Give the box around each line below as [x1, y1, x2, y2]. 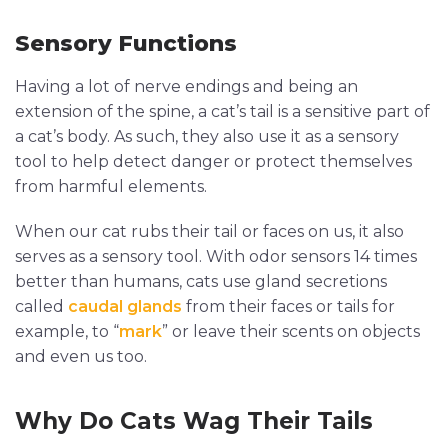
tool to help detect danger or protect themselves [15, 151, 412, 171]
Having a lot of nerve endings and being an [15, 76, 358, 96]
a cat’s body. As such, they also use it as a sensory [15, 126, 399, 146]
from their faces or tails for [182, 296, 395, 316]
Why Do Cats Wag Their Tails [15, 406, 373, 435]
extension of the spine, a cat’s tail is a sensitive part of [15, 101, 430, 121]
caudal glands [68, 296, 182, 316]
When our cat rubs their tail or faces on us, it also [15, 221, 404, 241]
